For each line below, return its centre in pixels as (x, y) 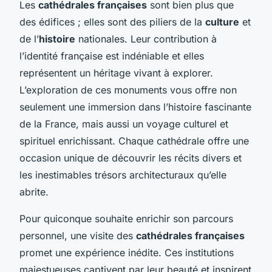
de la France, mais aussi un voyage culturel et (124, 124)
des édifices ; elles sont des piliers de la (112, 22)
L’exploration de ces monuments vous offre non (128, 90)
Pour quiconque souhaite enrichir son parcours (126, 218)
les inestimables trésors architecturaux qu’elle (123, 175)
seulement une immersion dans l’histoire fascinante (135, 107)
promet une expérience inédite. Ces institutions (127, 252)
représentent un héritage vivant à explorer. (116, 73)
